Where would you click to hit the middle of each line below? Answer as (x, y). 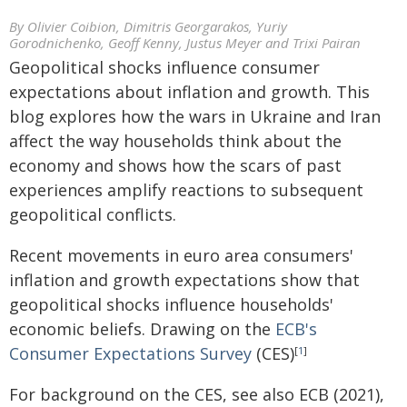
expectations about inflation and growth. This (189, 92)
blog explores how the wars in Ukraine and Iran (195, 116)
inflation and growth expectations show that (184, 280)
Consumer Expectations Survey (130, 353)
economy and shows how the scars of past (175, 165)
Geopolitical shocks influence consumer (164, 67)
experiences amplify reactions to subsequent (186, 190)
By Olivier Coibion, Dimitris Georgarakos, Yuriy (148, 26)
